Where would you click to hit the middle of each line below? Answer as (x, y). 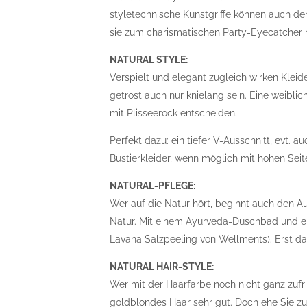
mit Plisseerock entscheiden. (174, 113)
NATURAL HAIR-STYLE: (162, 267)
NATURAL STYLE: (149, 60)
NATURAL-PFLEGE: (153, 186)
